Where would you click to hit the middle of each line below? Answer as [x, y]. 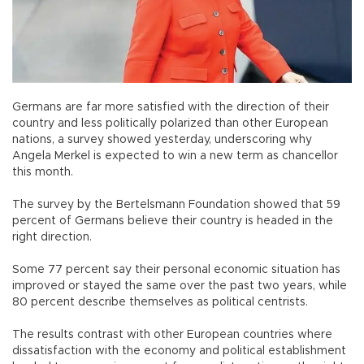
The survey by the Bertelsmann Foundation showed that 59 [176, 204]
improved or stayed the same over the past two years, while [180, 286]
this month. [43, 172]
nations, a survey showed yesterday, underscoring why [162, 139]
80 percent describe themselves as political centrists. [160, 302]
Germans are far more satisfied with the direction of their [171, 107]
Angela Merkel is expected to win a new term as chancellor [175, 156]
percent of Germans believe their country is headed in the [173, 221]
